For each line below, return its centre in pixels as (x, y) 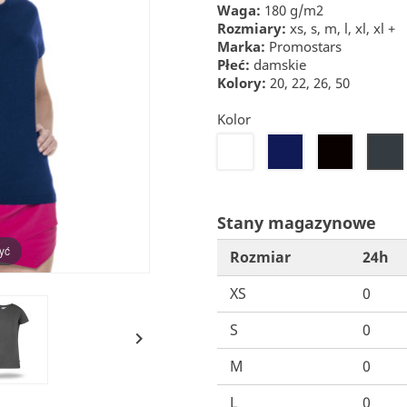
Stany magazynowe (297, 223)
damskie (278, 65)
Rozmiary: (252, 29)
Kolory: (242, 83)
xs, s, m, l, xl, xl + (341, 29)
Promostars (303, 47)
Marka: (241, 47)
